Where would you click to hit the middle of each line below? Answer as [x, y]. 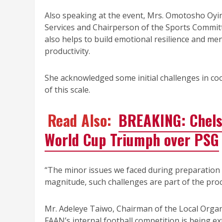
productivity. [67, 51]
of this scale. [67, 90]
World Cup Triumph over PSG [132, 140]
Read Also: [82, 120]
